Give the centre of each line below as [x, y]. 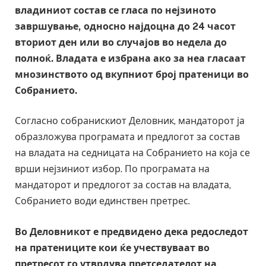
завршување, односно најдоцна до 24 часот [125, 26]
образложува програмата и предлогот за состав [127, 137]
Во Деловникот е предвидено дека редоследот [132, 232]
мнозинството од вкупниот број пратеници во [132, 74]
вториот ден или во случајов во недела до [121, 42]
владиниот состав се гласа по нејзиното [115, 10]
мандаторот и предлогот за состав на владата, [123, 185]
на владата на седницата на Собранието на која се [132, 153]
